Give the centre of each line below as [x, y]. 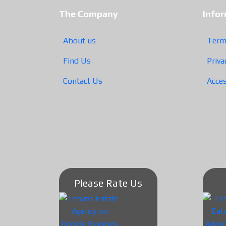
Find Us [77, 61]
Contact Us [83, 81]
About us [79, 40]
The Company [89, 14]
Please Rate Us [108, 183]
